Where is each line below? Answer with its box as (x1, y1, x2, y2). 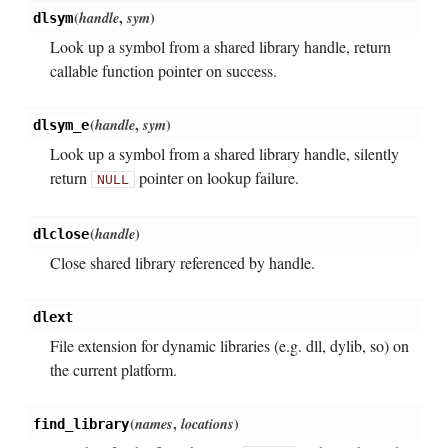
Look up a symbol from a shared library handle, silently (49, 143, 399, 165)
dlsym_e (32, 117, 89, 134)
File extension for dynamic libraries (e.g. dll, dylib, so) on (49, 335, 409, 357)
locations (180, 413, 234, 435)
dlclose (32, 226, 89, 243)
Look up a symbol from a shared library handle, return (49, 36, 391, 58)
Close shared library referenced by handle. (49, 252, 315, 274)
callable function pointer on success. (49, 60, 277, 82)
